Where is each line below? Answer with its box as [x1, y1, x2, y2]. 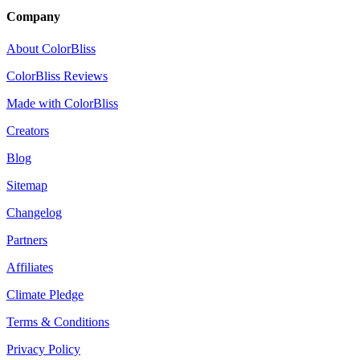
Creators [6, 123, 49, 137]
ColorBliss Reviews [6, 68, 108, 83]
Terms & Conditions [6, 314, 109, 329]
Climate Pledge [6, 287, 84, 301]
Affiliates [6, 260, 53, 274]
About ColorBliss [6, 41, 96, 55]
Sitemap [6, 178, 47, 192]
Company [6, 10, 60, 24]
